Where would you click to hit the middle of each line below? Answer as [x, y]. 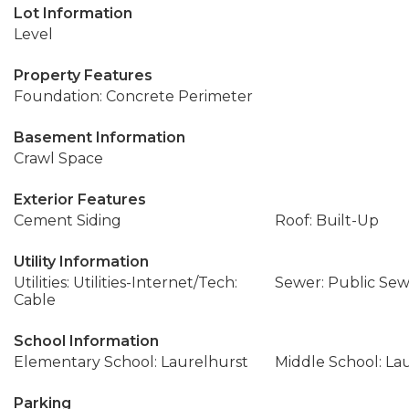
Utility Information [81, 262]
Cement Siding [68, 220]
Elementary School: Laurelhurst [131, 362]
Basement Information [100, 137]
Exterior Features [80, 199]
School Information [86, 341]
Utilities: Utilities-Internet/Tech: [126, 283]
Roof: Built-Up [326, 220]
